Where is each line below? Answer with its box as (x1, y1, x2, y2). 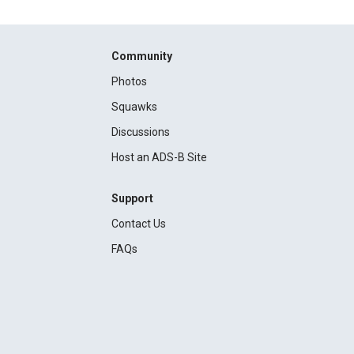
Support (111, 192, 153, 205)
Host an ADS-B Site (111, 151, 207, 164)
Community (111, 50, 172, 62)
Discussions (111, 126, 170, 138)
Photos (111, 75, 147, 88)
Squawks (111, 100, 157, 113)
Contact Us (111, 217, 166, 230)
